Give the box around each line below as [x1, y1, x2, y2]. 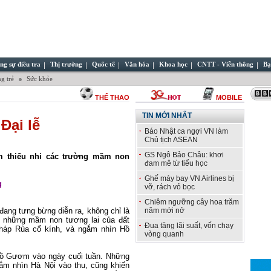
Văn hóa [125, 61, 149, 68]
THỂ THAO [95, 94, 129, 101]
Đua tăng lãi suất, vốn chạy [145, 221, 233, 230]
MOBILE [216, 94, 242, 101]
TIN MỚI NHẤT [142, 111, 192, 120]
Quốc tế [92, 61, 115, 68]
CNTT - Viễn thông [197, 61, 253, 68]
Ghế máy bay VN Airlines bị [145, 174, 234, 183]
